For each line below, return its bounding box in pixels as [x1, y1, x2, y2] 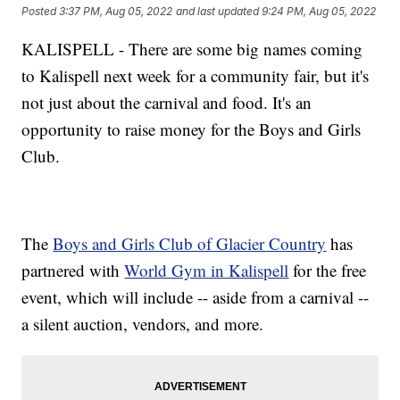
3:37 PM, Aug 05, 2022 [59, 4, 173, 19]
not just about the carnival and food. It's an [21, 90, 312, 113]
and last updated [176, 4, 260, 19]
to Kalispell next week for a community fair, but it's [21, 63, 370, 87]
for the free [288, 258, 367, 281]
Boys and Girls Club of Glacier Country [53, 231, 327, 254]
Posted [21, 4, 60, 19]
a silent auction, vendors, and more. [21, 312, 264, 335]
